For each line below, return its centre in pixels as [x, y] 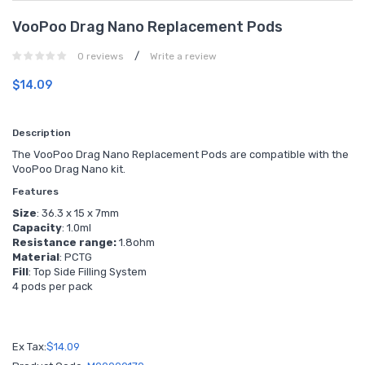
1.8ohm [136, 242]
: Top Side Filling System [88, 272]
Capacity [37, 228]
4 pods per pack [53, 286]
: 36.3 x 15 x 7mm [78, 213]
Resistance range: [64, 242]
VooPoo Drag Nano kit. [70, 169]
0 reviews [101, 56]
